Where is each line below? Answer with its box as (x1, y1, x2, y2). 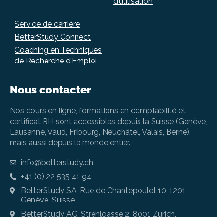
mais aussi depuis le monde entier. (10, 138, 130, 147)
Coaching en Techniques (15, 45, 102, 55)
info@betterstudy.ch (20, 157, 93, 167)
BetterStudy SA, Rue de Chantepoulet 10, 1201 (20, 186, 186, 195)
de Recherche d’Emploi (15, 56, 97, 65)
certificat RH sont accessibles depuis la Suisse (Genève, (10, 116, 207, 126)
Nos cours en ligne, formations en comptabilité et (10, 106, 186, 115)
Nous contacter (10, 83, 91, 96)
